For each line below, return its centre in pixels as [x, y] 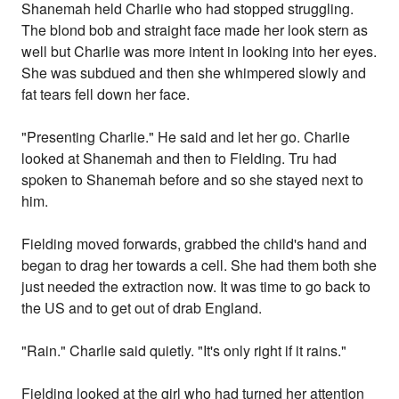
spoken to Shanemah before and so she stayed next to [193, 180]
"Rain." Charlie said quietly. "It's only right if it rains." [184, 351]
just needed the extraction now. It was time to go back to [196, 287]
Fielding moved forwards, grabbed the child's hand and [195, 244]
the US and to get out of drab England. [142, 308]
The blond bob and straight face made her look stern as [195, 30]
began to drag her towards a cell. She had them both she [199, 265]
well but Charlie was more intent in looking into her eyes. [199, 52]
